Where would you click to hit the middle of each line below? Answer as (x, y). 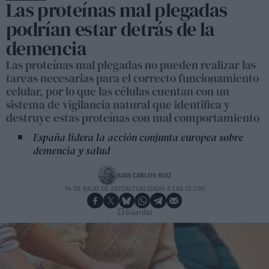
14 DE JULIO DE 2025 (95, 189)
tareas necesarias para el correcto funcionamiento (132, 78)
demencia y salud (71, 151)
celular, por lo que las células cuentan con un (118, 91)
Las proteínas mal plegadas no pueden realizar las (131, 65)
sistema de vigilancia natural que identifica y (118, 104)
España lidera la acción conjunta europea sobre (138, 138)
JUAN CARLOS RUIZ (144, 175)
